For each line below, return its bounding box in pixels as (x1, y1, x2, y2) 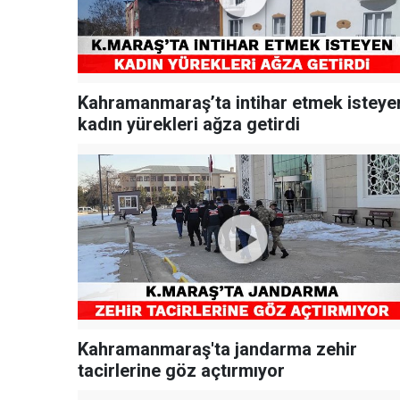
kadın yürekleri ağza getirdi (78, 113, 300, 136)
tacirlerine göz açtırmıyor (78, 360, 285, 382)
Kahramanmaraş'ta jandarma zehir (78, 338, 357, 361)
